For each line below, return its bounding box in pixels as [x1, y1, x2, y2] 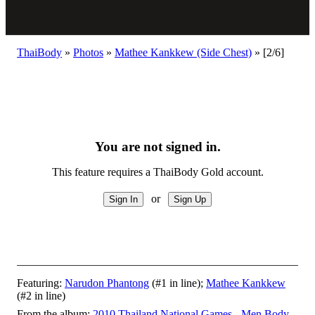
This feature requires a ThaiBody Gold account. [51, 166, 264, 178]
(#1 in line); [149, 277, 206, 289]
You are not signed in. [94, 139, 221, 154]
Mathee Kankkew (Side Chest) [115, 46, 252, 58]
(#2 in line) [17, 290, 65, 302]
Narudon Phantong [65, 277, 149, 289]
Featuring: [17, 277, 65, 289]
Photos [73, 46, 103, 58]
